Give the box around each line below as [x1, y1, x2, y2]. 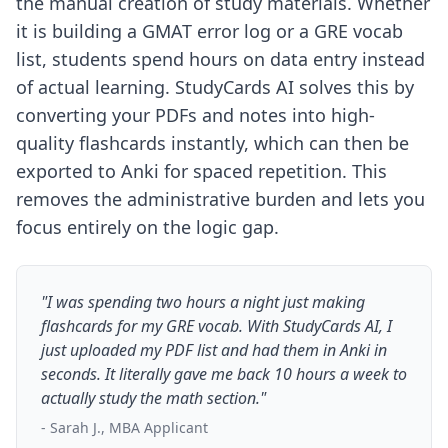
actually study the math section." [41, 387, 266, 409]
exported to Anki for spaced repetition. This [16, 159, 387, 183]
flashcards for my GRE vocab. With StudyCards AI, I [41, 315, 392, 337]
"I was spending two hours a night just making [41, 291, 365, 313]
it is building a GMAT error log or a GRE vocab [16, 19, 403, 43]
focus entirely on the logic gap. [16, 215, 279, 239]
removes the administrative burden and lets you [16, 187, 425, 211]
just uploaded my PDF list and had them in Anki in [41, 339, 387, 361]
